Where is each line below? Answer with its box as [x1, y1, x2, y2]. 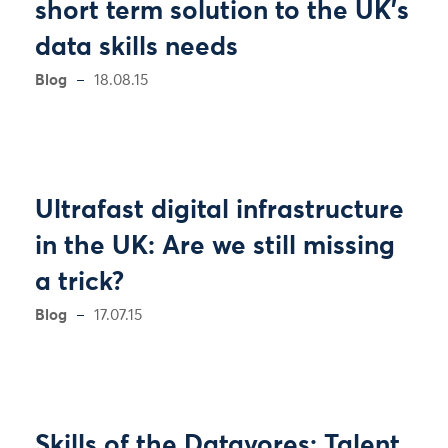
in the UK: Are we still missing [35, 234, 395, 260]
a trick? [35, 270, 124, 296]
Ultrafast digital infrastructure [35, 198, 404, 224]
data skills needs [35, 35, 238, 61]
